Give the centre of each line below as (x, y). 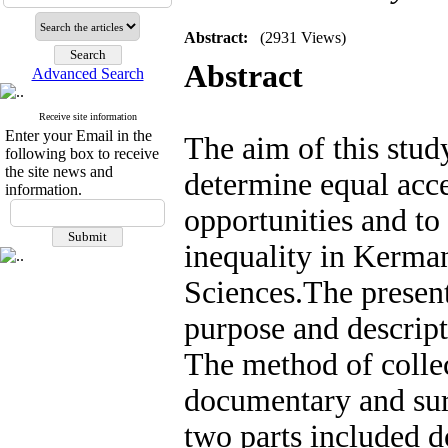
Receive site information (87, 116)
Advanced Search (87, 73)
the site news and (59, 171)
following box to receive (82, 153)
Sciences (239, 292)
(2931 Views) (303, 37)
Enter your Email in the (78, 135)
